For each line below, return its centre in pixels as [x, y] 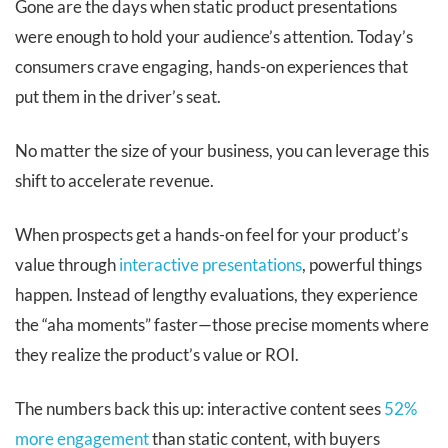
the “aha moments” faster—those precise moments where [222, 324]
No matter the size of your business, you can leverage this [222, 150]
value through [67, 264]
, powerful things [362, 264]
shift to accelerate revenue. [114, 180]
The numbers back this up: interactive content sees [199, 408]
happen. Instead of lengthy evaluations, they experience [216, 294]
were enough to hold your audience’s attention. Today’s [214, 36]
